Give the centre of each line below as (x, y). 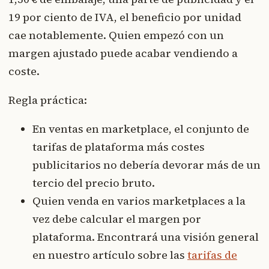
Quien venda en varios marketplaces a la (139, 201)
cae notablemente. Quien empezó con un (116, 35)
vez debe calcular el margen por (117, 219)
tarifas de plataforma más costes (119, 147)
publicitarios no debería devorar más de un (147, 165)
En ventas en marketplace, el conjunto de (141, 129)
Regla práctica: (48, 100)
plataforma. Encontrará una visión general (146, 237)
